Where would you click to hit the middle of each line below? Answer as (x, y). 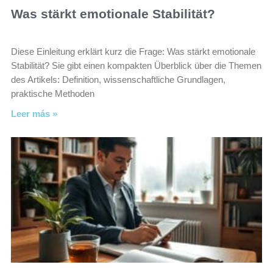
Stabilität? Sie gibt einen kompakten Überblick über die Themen (136, 66)
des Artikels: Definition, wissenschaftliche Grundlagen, (118, 80)
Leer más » (34, 114)
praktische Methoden (53, 94)
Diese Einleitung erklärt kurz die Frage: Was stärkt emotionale (133, 51)
